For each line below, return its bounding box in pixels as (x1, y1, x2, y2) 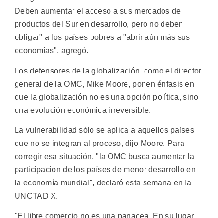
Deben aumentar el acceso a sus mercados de (15, 7, 181, 16)
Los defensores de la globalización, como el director (15, 66, 201, 75)
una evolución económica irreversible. (15, 106, 151, 114)
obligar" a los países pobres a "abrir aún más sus (15, 33, 190, 42)
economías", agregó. (15, 46, 89, 55)
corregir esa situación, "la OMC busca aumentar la (15, 152, 195, 161)
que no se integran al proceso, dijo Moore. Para (15, 139, 185, 147)
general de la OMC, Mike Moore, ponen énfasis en (15, 79, 195, 88)
